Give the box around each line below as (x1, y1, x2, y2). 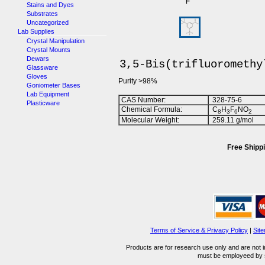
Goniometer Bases (27, 82, 80, 89)
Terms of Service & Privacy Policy (150, 227, 248, 234)
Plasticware (27, 99, 60, 106)
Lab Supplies (18, 28, 54, 35)
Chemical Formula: (119, 105, 182, 114)
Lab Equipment (27, 91, 69, 98)
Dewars (27, 55, 49, 62)
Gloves (27, 73, 47, 80)
